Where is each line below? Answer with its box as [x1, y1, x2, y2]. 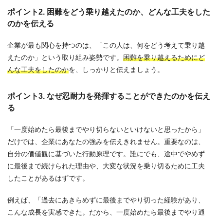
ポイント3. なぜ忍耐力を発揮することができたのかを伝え [7, 91, 210, 100]
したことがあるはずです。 [7, 174, 89, 182]
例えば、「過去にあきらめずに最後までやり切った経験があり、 [7, 196, 205, 204]
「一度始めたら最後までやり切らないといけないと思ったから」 [7, 125, 205, 133]
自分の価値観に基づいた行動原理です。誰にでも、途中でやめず [7, 149, 205, 158]
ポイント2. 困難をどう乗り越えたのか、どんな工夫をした [7, 7, 210, 16]
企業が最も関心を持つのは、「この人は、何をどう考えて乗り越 [7, 41, 205, 49]
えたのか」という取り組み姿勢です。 [7, 53, 123, 61]
